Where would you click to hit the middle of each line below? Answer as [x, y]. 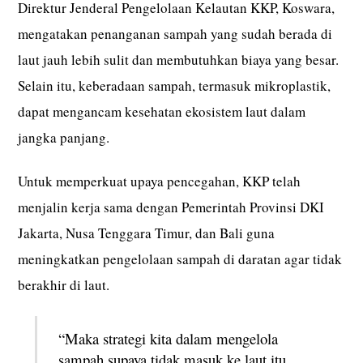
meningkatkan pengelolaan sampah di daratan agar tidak [180, 259]
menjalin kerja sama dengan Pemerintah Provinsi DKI [171, 207]
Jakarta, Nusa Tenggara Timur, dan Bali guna [147, 233]
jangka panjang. [64, 138]
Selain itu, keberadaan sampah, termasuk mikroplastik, [175, 86]
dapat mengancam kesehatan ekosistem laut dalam [162, 112]
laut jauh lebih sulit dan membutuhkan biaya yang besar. [179, 60]
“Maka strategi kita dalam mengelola [168, 339]
